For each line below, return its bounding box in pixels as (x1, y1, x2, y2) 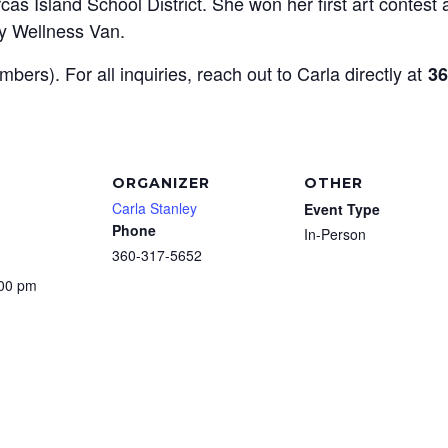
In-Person (304, 224, 366, 244)
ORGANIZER (112, 174, 210, 192)
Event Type (304, 199, 380, 219)
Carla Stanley (112, 198, 197, 218)
